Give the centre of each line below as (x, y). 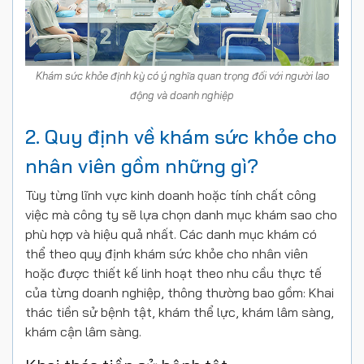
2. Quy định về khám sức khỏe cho (181, 137)
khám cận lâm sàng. (83, 332)
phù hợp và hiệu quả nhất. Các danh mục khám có (171, 234)
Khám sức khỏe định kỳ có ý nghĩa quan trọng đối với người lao (182, 76)
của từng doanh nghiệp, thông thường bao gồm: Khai (180, 293)
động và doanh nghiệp (182, 95)
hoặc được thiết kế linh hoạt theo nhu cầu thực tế (173, 273)
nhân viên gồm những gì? (142, 166)
